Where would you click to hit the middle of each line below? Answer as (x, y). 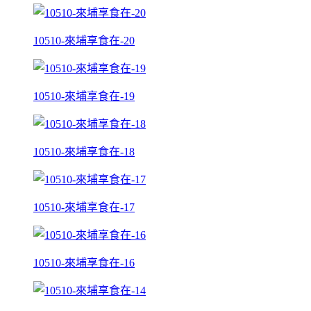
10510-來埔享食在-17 (84, 207)
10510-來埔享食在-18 (84, 151)
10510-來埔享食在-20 (84, 40)
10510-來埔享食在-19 (84, 96)
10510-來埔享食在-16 (84, 262)
